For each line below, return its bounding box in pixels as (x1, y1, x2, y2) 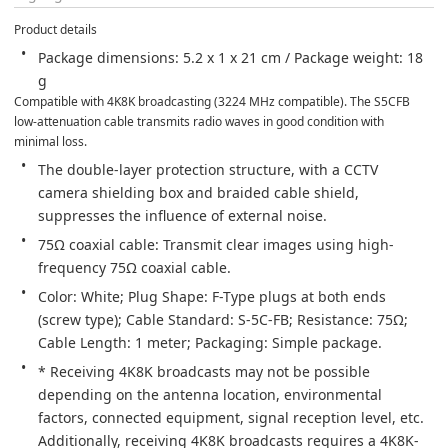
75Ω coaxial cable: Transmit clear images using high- (38, 234, 394, 254)
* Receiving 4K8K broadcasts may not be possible (38, 361, 374, 381)
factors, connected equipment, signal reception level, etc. (38, 407, 428, 427)
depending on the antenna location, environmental (38, 384, 386, 404)
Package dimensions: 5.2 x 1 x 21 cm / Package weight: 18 (38, 47, 427, 67)
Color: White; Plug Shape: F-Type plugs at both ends (38, 286, 390, 306)
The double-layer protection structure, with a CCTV (38, 159, 382, 179)
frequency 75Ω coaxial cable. (38, 257, 231, 277)
